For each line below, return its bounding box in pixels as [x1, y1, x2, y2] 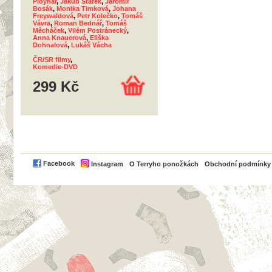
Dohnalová [33, 41, 67, 49]
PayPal [200, 158, 221, 166]
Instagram [91, 160, 123, 168]
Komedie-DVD [33, 63, 78, 70]
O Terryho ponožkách [129, 160, 199, 168]
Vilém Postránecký [68, 27, 127, 34]
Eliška [90, 34, 109, 41]
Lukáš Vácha [71, 41, 112, 49]
